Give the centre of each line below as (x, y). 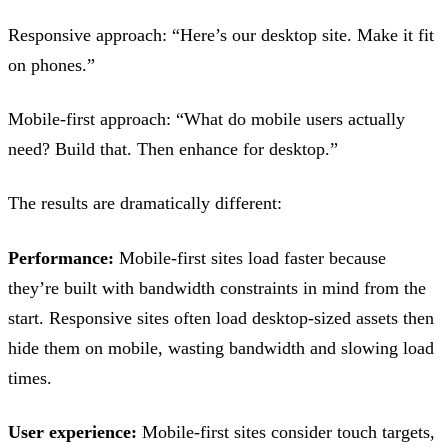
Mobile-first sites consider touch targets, (286, 432)
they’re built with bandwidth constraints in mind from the (217, 287)
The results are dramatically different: (145, 203)
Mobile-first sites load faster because (250, 257)
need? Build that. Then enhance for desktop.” (173, 149)
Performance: (61, 257)
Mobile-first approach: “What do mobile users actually (206, 119)
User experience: (72, 432)
